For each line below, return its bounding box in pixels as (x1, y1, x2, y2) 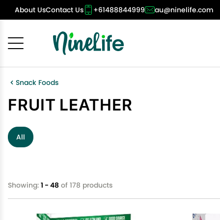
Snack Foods (16, 78, 58, 87)
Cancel (43, 77, 70, 87)
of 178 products (59, 180, 112, 190)
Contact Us (46, 5, 83, 15)
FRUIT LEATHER (8, 95, 133, 114)
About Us (15, 5, 46, 15)
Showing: (8, 180, 41, 190)
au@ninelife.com (155, 5, 214, 15)
